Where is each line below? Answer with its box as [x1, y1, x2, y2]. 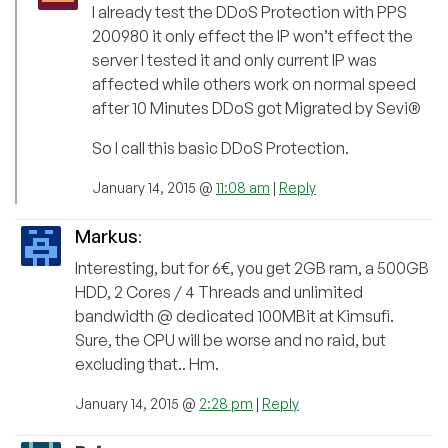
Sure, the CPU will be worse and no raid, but [75, 330, 386, 351]
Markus [75, 225, 138, 248]
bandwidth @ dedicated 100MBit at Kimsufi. [75, 306, 394, 327]
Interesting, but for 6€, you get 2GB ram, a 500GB [75, 258, 429, 279]
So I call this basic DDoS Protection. [92, 138, 349, 159]
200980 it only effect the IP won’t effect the [92, 26, 413, 47]
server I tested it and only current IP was [92, 50, 377, 71]
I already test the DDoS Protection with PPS [92, 2, 407, 23]
